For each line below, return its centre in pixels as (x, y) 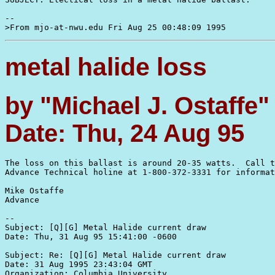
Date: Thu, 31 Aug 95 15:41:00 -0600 (91, 236)
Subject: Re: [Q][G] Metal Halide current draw (115, 255)
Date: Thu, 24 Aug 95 (125, 134)
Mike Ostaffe (37, 190)
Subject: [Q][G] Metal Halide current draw (106, 227)
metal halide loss (106, 66)
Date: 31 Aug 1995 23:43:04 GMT (79, 264)
